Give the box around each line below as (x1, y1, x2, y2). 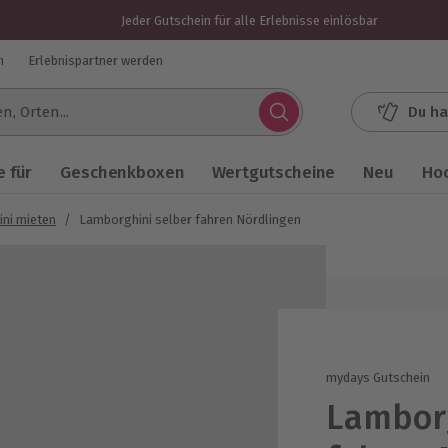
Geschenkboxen (60, 162, 185, 183)
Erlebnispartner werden (28, 52, 163, 68)
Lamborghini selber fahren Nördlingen (79, 212, 301, 227)
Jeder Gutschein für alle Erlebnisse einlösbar (120, 12, 378, 28)
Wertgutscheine (212, 162, 336, 183)
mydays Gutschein (326, 369, 431, 385)
